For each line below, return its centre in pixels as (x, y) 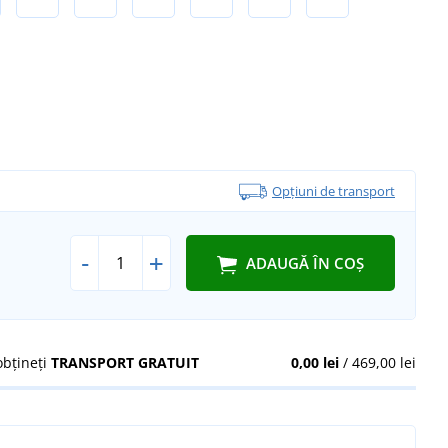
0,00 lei (314, 362)
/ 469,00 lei (377, 362)
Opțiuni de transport (333, 190)
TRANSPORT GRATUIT (125, 362)
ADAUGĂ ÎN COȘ (304, 263)
